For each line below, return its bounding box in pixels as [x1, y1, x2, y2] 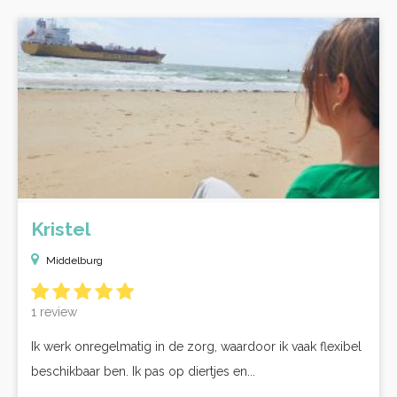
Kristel [31, 218, 90, 240]
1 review [31, 305, 77, 319]
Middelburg [46, 254, 103, 267]
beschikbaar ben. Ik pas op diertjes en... [31, 364, 255, 378]
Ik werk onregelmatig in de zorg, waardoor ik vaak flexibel [31, 339, 362, 354]
